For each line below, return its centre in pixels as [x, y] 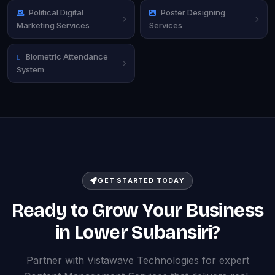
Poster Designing [193, 12]
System [30, 69]
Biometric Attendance [67, 56]
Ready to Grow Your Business [137, 211]
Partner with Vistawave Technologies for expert [137, 260]
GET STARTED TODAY [141, 181]
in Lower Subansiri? [137, 233]
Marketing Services [53, 25]
